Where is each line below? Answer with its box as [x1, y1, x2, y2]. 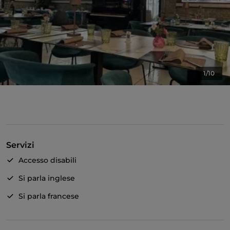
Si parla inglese [18, 174, 75, 183]
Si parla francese [18, 191, 79, 201]
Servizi [6, 140, 34, 150]
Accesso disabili [18, 156, 76, 165]
